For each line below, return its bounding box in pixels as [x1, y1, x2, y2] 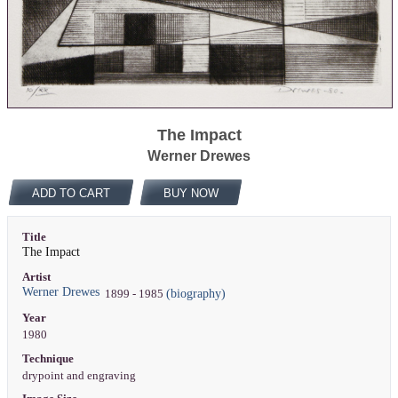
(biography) [165, 287, 226, 301]
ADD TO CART [31, 187, 110, 201]
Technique [21, 352, 74, 365]
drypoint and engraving [21, 369, 139, 382]
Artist [21, 271, 51, 284]
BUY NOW [163, 187, 219, 201]
